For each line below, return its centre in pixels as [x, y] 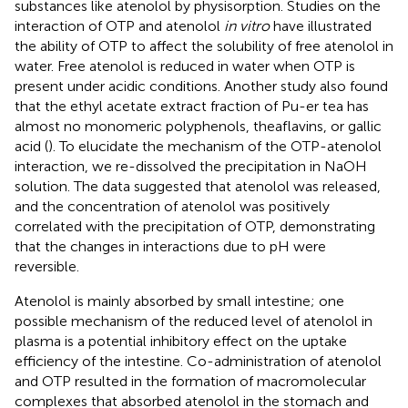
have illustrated [321, 26]
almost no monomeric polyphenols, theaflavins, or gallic [198, 127]
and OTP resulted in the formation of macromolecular [190, 382]
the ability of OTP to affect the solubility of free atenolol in [204, 46]
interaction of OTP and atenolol [119, 26]
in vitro [247, 26]
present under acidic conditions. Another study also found [201, 87]
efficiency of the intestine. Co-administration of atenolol [198, 362]
